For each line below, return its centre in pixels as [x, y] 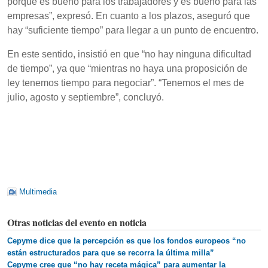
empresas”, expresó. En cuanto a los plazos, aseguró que [129, 16]
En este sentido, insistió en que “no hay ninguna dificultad [129, 54]
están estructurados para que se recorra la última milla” [111, 253]
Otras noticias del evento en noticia [77, 223]
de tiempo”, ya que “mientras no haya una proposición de [127, 69]
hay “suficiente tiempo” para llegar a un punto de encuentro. [133, 31]
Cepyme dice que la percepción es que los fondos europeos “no [127, 241]
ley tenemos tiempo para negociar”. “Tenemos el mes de [126, 83]
